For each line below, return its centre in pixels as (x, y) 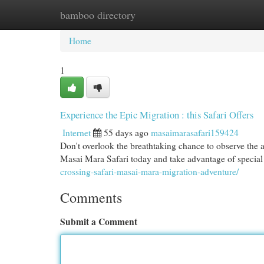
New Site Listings (150, 15)
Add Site (217, 15)
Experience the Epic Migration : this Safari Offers (157, 115)
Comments (91, 197)
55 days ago (126, 133)
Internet (77, 133)
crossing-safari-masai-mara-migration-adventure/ (149, 171)
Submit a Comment (99, 222)
